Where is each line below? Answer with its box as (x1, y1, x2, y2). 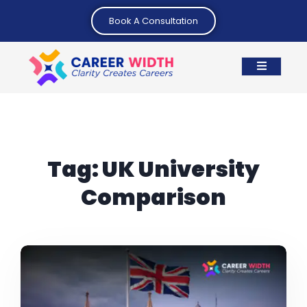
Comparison (81, 182, 226, 212)
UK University (102, 153, 260, 184)
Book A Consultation (109, 14, 198, 27)
